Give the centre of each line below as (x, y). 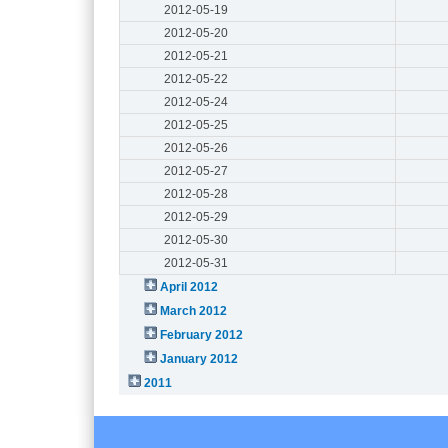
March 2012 (194, 310)
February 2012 (202, 334)
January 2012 (199, 358)
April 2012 (189, 286)
